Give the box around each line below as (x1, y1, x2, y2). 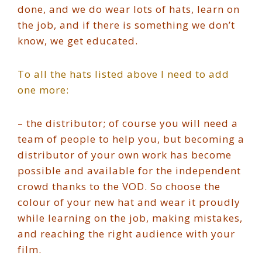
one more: (18, 83, 69, 96)
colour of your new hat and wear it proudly (18, 195, 240, 209)
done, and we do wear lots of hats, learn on (18, 2, 240, 16)
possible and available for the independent (18, 164, 241, 177)
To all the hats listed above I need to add (18, 67, 229, 81)
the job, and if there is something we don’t (18, 18, 235, 32)
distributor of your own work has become (18, 148, 232, 161)
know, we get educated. (18, 34, 138, 47)
